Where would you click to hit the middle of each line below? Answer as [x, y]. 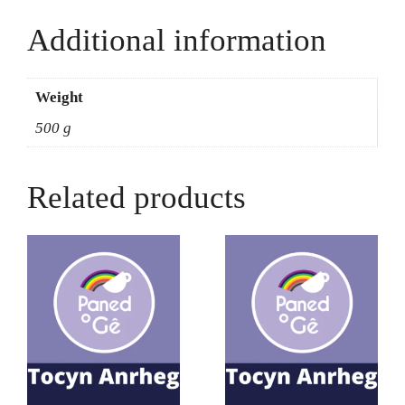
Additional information [177, 40]
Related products [137, 197]
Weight [59, 98]
